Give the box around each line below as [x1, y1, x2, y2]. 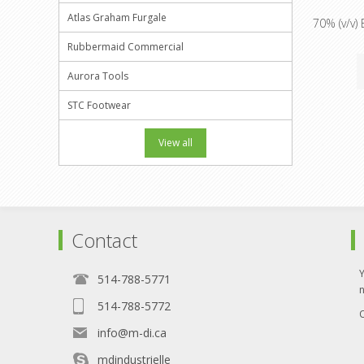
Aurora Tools [67, 69, 128, 83]
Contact [71, 227, 137, 253]
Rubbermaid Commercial [67, 40, 184, 54]
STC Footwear [67, 98, 131, 112]
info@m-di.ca [97, 325, 167, 340]
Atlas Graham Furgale [67, 11, 167, 24]
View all [158, 136, 193, 149]
